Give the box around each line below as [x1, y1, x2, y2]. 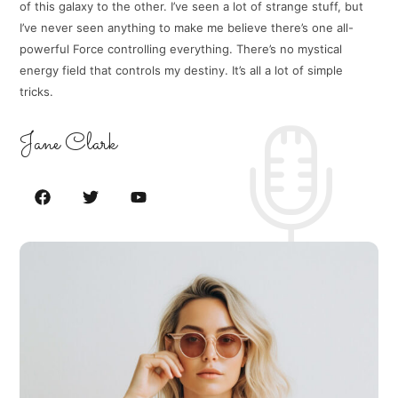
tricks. [20, 84, 54, 99]
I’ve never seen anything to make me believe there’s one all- [20, 20, 354, 35]
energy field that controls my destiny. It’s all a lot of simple [20, 62, 344, 77]
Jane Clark [20, 126, 118, 163]
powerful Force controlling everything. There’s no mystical [20, 41, 343, 56]
